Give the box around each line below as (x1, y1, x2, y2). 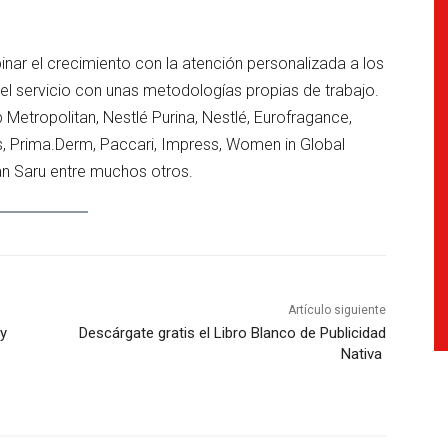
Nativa (340, 345, 386, 364)
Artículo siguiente (287, 303, 386, 318)
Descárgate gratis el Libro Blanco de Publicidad (78, 324, 386, 343)
